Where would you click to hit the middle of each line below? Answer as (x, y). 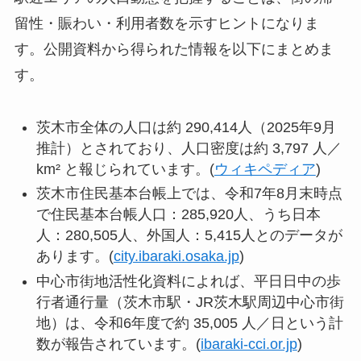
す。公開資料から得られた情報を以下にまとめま (174, 49)
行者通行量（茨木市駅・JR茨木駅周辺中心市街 (190, 302)
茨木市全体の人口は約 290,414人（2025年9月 (186, 127)
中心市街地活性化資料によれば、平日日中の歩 (188, 281)
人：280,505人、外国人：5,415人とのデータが (189, 236)
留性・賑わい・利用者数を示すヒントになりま (166, 23)
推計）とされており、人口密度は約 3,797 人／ (189, 148)
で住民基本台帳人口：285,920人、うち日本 (178, 215)
